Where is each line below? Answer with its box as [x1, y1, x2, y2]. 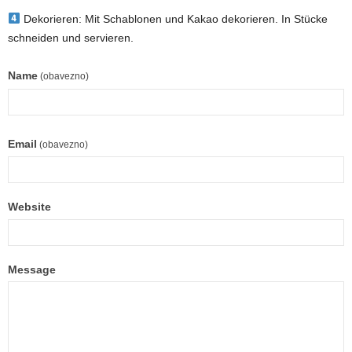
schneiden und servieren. [8, 31, 134, 45]
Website [8, 200, 51, 214]
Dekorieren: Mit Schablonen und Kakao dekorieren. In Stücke [20, 13, 328, 26]
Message [8, 262, 56, 276]
